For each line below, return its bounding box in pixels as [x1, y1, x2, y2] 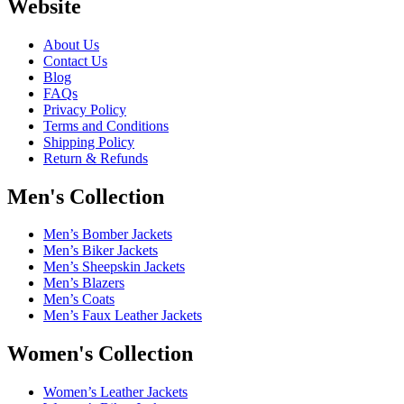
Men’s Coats [43, 291, 115, 308]
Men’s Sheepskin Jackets [43, 259, 185, 275]
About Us [43, 36, 99, 52]
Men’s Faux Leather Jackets [43, 308, 202, 324]
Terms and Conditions [43, 117, 169, 133]
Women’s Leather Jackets [43, 384, 188, 400]
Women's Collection [7, 342, 193, 366]
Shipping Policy [43, 133, 134, 150]
